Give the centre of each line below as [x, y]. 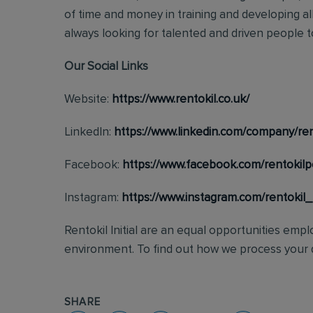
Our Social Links [106, 67]
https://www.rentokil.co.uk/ [181, 100]
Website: [88, 100]
